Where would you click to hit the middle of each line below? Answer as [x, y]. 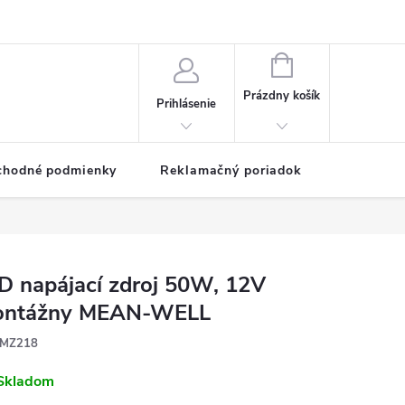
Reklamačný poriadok [231, 170]
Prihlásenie [187, 104]
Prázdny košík [282, 96]
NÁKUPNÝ [320, 63]
